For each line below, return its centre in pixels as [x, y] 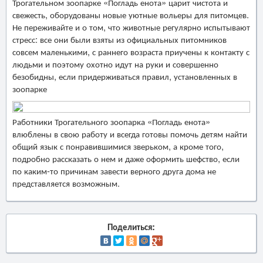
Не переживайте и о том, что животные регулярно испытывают [131, 26]
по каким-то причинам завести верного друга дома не [114, 170]
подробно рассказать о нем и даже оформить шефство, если [126, 158]
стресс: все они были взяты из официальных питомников [119, 39]
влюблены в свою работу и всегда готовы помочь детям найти [130, 133]
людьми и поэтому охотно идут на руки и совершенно [115, 63]
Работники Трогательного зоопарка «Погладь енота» [111, 121]
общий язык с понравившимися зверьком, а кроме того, [118, 146]
